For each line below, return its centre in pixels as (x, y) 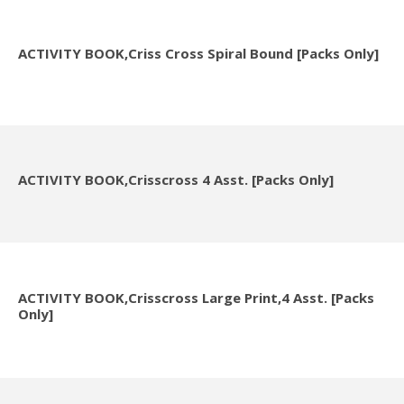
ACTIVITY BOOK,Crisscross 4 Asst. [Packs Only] (175, 180)
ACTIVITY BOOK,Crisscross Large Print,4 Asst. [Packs (196, 298)
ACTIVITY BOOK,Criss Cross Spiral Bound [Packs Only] (198, 54)
